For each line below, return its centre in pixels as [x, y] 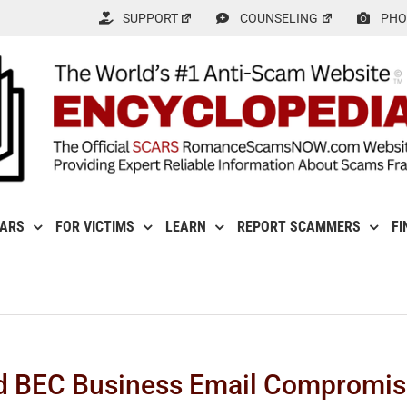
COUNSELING [279, 18]
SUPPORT [150, 18]
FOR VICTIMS [94, 227]
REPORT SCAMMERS [298, 227]
